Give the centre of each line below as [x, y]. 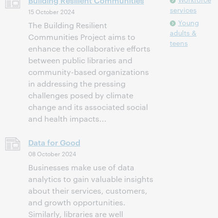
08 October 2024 [52, 153]
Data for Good [54, 142]
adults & [183, 33]
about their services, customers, [88, 191]
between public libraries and [80, 60]
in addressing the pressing [77, 83]
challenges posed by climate [81, 95]
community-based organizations [89, 72]
